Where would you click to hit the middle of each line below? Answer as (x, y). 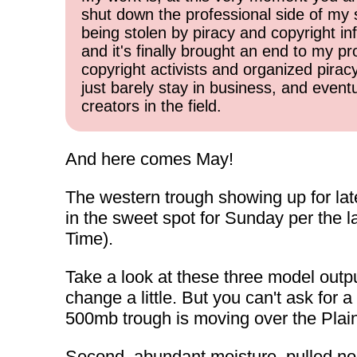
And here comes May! (149, 159)
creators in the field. (151, 106)
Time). (89, 239)
